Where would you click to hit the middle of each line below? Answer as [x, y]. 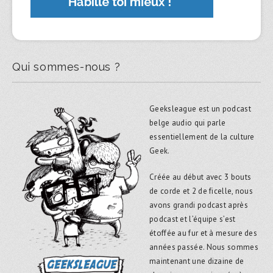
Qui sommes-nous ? [66, 66]
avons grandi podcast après [199, 205]
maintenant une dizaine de [197, 261]
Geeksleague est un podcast [200, 108]
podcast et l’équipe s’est [193, 219]
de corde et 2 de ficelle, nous [201, 191]
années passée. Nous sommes [204, 247]
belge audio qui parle [188, 122]
